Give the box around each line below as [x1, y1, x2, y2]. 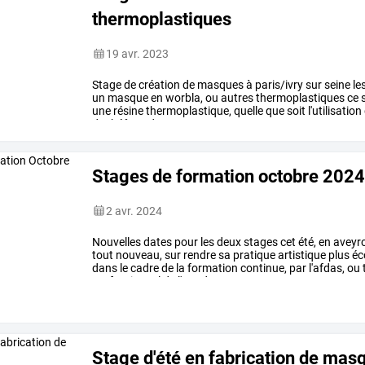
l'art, [175, 274, 200, 288]
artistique [275, 248, 327, 262]
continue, [238, 261, 288, 275]
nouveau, [113, 248, 163, 262]
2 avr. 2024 [106, 204, 163, 218]
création [136, 77, 181, 91]
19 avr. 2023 [106, 46, 169, 60]
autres [218, 90, 254, 104]
